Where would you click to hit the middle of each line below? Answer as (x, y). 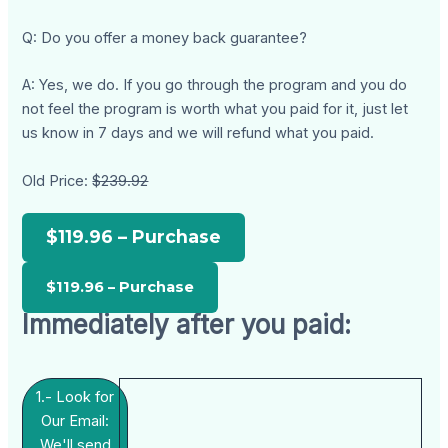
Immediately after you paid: (187, 324)
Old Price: (57, 180)
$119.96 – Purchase (134, 236)
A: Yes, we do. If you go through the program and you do (215, 85)
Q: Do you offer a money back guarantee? (165, 37)
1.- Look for (75, 397)
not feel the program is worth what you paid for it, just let (215, 109)
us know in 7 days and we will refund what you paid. (198, 133)
